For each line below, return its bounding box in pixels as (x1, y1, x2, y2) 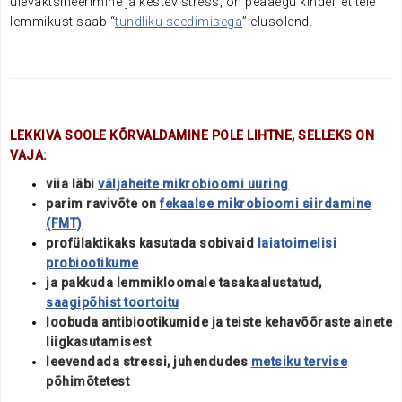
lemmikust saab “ (10, 14, 115, 30)
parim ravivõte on (46, 197, 157, 212)
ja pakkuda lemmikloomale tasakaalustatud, (46, 275, 322, 291)
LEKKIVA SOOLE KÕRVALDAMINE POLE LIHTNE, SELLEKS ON (10, 128, 374, 144)
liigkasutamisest (46, 335, 151, 350)
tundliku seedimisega (115, 14, 242, 30)
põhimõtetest (46, 374, 129, 389)
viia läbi (46, 177, 95, 192)
